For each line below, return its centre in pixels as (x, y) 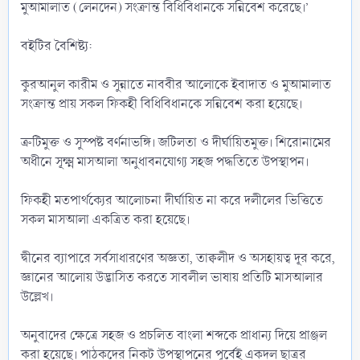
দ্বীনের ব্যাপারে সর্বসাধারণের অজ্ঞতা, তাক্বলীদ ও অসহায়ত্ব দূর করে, (178, 258)
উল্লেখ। (37, 297)
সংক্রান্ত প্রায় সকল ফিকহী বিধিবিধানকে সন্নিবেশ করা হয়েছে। (162, 104)
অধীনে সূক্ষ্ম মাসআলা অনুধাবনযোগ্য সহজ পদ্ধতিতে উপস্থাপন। (165, 162)
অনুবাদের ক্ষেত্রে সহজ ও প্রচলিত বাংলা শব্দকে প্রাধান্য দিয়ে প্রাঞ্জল (174, 335)
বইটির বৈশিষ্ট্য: (57, 46)
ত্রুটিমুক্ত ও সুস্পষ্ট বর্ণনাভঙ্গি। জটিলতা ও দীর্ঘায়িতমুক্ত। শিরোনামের (176, 142)
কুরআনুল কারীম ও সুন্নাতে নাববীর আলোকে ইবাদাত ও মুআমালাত (176, 84)
